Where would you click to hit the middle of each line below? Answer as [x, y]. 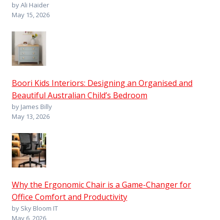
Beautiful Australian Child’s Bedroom [80, 95]
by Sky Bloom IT [35, 208]
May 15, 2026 [31, 14]
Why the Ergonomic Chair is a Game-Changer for [101, 184]
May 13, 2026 [31, 116]
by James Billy [32, 106]
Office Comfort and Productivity [69, 197]
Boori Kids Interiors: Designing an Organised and [102, 83]
